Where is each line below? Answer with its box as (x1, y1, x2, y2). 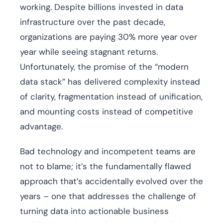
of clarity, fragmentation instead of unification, (20, 91, 203, 103)
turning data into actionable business (20, 206, 169, 217)
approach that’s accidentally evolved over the (20, 176, 203, 187)
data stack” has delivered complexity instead (20, 76, 200, 88)
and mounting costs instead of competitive (20, 106, 193, 117)
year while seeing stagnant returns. (20, 46, 158, 58)
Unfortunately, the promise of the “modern (20, 61, 189, 73)
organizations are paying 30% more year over (20, 31, 197, 43)
